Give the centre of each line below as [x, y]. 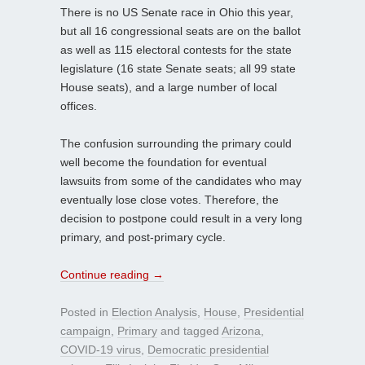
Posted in [86, 312]
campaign [86, 330]
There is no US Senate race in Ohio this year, [177, 12]
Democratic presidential [208, 349]
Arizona [241, 330]
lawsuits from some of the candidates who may [181, 180]
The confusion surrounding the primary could [176, 143]
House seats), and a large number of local [169, 87]
